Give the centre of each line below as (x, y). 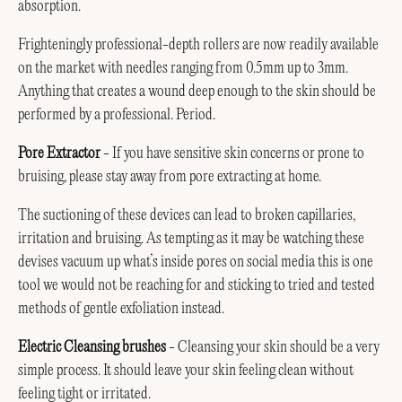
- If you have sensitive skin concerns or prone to (232, 153)
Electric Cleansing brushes (92, 347)
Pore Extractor (59, 153)
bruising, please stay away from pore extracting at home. (170, 176)
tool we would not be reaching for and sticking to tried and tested (197, 285)
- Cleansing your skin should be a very (273, 347)
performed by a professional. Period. (117, 115)
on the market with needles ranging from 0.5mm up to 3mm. (183, 69)
